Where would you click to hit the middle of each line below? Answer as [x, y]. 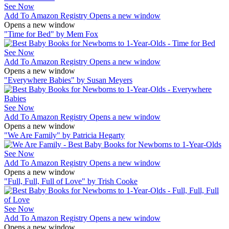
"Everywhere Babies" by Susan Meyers [68, 80]
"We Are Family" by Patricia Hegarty [64, 135]
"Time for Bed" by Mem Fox [51, 34]
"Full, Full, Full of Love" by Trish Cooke [71, 181]
